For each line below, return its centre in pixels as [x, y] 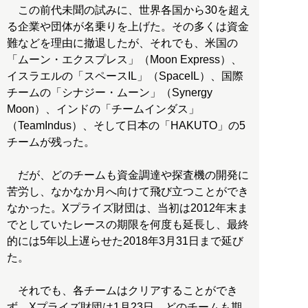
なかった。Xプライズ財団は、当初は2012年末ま [128, 208]
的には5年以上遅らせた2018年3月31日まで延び [125, 241]
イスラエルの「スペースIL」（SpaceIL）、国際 [125, 76]
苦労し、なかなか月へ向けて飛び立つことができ [128, 192]
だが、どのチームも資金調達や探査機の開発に [128, 175]
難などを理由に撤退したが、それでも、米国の [122, 43]
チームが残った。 [51, 142]
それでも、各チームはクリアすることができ [122, 291]
